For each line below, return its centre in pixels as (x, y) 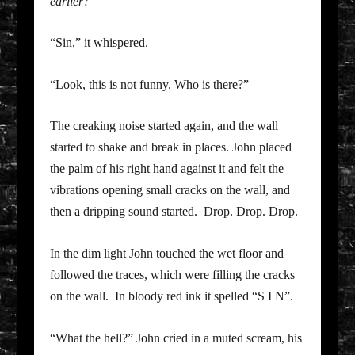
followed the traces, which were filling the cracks (172, 274)
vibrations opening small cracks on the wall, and (170, 190)
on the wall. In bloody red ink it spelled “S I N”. (171, 296)
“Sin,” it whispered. (99, 43)
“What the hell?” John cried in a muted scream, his (176, 338)
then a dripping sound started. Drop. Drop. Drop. (174, 212)
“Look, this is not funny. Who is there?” (149, 84)
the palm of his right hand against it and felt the (166, 169)
